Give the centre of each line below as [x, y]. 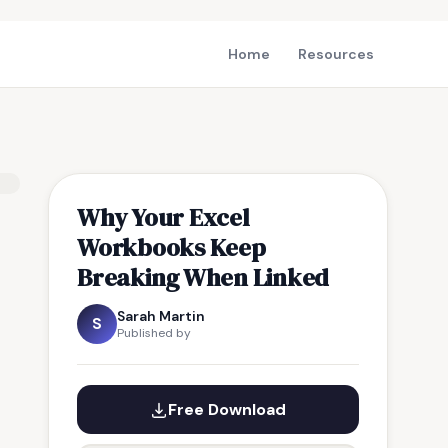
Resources [336, 54]
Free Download [227, 409]
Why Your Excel [163, 217]
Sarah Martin [161, 316]
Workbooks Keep [171, 247]
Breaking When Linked [203, 277]
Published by [154, 333]
